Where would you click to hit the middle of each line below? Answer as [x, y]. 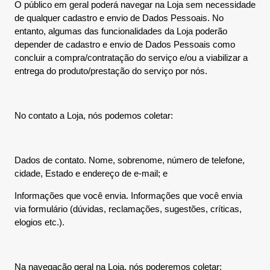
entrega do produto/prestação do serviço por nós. [111, 71]
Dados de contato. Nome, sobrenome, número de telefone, [130, 160]
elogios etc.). [39, 222]
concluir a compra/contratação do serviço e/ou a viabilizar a [131, 58]
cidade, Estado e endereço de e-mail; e [91, 173]
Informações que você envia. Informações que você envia [128, 196]
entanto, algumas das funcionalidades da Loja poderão [121, 31]
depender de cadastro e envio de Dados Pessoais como [125, 44]
